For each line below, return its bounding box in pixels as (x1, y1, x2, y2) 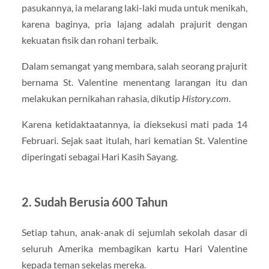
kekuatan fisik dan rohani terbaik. (21, 34, 158, 46)
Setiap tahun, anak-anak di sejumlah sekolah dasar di (21, 226, 248, 238)
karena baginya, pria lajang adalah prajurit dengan (21, 17, 248, 29)
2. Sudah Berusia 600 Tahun (21, 194, 168, 209)
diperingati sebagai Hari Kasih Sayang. (21, 150, 178, 162)
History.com (181, 92, 229, 104)
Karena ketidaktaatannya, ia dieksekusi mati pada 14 (21, 118, 248, 130)
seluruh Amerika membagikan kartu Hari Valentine (21, 242, 248, 254)
